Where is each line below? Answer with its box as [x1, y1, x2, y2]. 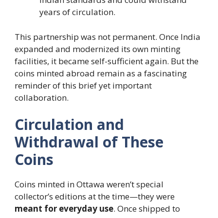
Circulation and [15, 114, 124, 134]
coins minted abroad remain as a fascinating [15, 67, 187, 79]
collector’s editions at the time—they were [15, 191, 175, 202]
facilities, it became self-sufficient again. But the [15, 55, 199, 67]
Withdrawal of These [15, 132, 163, 152]
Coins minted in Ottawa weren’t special [15, 179, 163, 190]
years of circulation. [39, 6, 115, 18]
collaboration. [15, 91, 69, 103]
